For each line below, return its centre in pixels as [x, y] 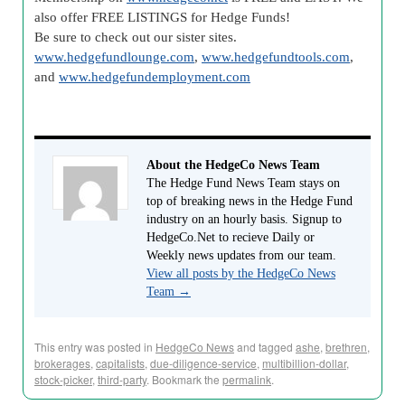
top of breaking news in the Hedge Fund [250, 201]
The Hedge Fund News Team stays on [243, 183]
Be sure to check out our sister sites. [136, 37]
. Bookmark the [184, 379]
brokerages [62, 363]
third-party [122, 379]
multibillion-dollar [304, 363]
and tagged [265, 347]
